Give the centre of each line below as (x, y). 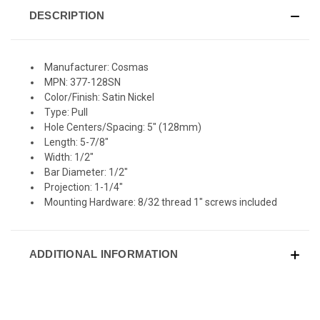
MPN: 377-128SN (82, 82)
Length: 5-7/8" (76, 142)
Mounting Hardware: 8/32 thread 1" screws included (161, 202)
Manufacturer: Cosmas (96, 67)
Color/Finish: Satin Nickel (100, 97)
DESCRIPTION (67, 15)
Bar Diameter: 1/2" (86, 172)
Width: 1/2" (69, 157)
